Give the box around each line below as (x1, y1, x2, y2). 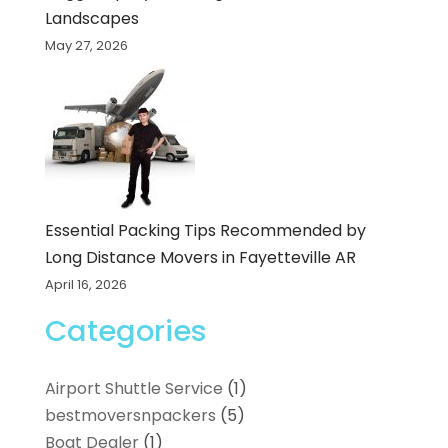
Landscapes (44, 7, 139, 31)
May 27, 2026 (44, 36, 128, 56)
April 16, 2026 (44, 275, 127, 295)
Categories (44, 311, 207, 352)
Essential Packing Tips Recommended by (44, 219, 366, 243)
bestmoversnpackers (44, 404, 216, 428)
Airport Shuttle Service (44, 377, 223, 401)
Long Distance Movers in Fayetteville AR (44, 246, 356, 270)
